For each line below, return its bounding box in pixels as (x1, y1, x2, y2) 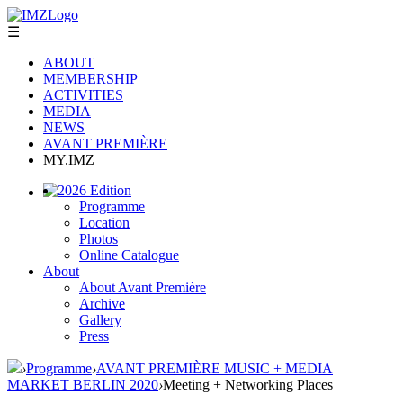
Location (79, 215, 130, 230)
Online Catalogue (79, 247, 179, 263)
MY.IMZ (43, 152, 94, 167)
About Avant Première (79, 280, 206, 295)
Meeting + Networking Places (163, 377, 333, 392)
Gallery (79, 312, 121, 327)
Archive (79, 296, 125, 311)
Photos (79, 231, 118, 246)
